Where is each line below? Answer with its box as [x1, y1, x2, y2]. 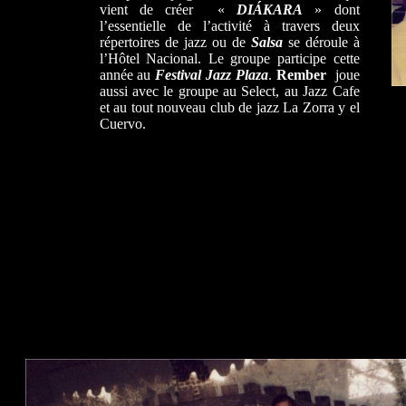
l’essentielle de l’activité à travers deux [99, 18, 360, 34]
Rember [275, 67, 326, 82]
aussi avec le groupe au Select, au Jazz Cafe [99, 83, 360, 99]
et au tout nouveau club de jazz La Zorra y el [99, 100, 360, 115]
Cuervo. [99, 116, 146, 131]
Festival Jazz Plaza [155, 67, 268, 82]
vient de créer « [99, 2, 237, 17]
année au [99, 67, 156, 82]
